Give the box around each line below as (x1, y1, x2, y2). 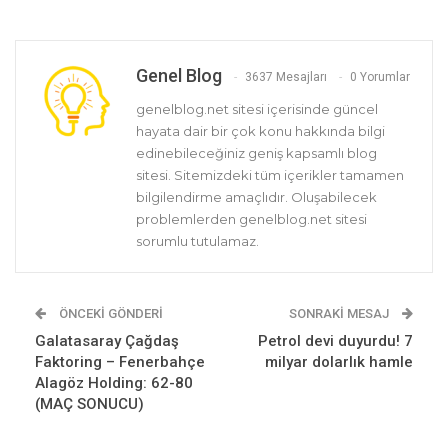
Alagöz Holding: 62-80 (35, 374, 193, 393)
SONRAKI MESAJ (289, 306, 392, 322)
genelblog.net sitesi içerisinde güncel (136, 101, 378, 118)
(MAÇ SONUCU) (35, 395, 144, 414)
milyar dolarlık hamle (265, 353, 413, 372)
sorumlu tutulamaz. (136, 233, 259, 250)
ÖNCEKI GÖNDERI (56, 306, 163, 322)
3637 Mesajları (245, 70, 327, 85)
